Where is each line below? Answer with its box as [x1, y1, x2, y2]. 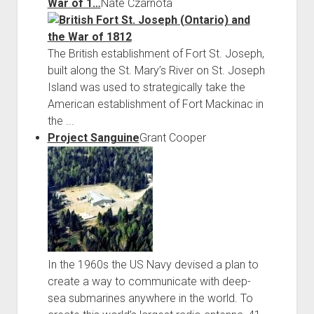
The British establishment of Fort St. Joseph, [47, 46, 264, 60]
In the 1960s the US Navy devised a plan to [47, 257, 259, 271]
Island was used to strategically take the [47, 80, 245, 94]
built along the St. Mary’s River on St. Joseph [47, 63, 265, 77]
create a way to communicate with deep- [47, 274, 251, 288]
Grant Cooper [139, 130, 206, 144]
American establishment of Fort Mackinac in [47, 97, 264, 111]
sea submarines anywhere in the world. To [47, 291, 253, 305]
